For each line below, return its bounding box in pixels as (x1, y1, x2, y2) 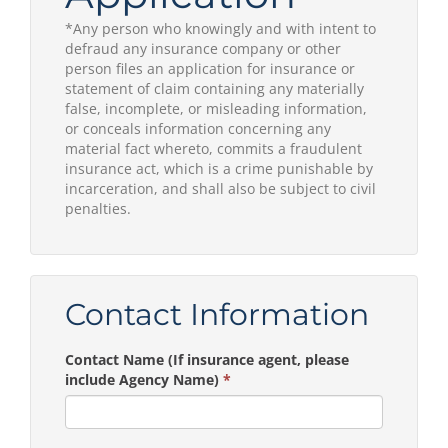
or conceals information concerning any (65, 118, 331, 138)
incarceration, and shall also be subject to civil (65, 178, 376, 198)
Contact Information (65, 295, 369, 333)
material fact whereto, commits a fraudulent (65, 138, 362, 158)
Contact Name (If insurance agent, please (65, 349, 349, 369)
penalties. (65, 198, 131, 218)
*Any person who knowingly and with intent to (65, 18, 376, 38)
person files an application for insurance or (65, 58, 355, 78)
